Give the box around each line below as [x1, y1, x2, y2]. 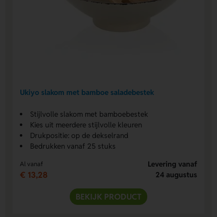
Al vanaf [20, 160, 44, 169]
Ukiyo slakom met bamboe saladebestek [20, 87, 155, 97]
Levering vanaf [147, 159, 197, 169]
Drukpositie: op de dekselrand [30, 131, 129, 140]
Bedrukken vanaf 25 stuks [30, 141, 116, 151]
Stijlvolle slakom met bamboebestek [30, 109, 149, 119]
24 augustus [155, 170, 197, 180]
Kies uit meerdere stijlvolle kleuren [30, 120, 142, 130]
